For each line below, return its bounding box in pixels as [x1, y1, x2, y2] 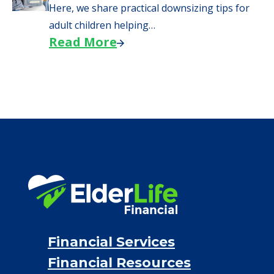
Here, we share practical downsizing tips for [49, 1, 250, 15]
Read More [49, 34, 117, 50]
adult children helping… [49, 18, 155, 32]
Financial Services [48, 234, 175, 250]
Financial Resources [48, 254, 191, 271]
